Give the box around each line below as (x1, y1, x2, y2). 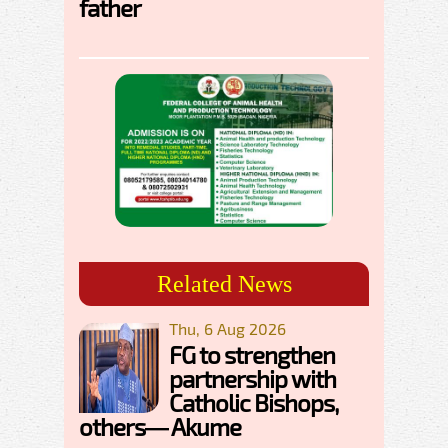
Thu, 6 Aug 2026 (169, 319, 286, 339)
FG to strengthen (169, 340, 335, 370)
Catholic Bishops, (169, 388, 338, 418)
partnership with (169, 364, 336, 394)
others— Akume (79, 412, 241, 442)
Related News (156, 271, 292, 298)
